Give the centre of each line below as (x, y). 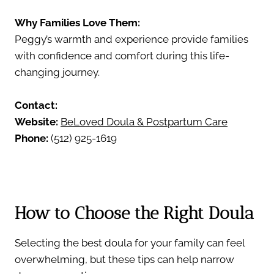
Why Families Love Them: (77, 22)
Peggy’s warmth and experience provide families (131, 39)
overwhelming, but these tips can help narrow (124, 259)
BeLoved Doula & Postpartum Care (144, 121)
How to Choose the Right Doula (134, 213)
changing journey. (57, 72)
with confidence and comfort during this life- (122, 55)
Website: (36, 121)
